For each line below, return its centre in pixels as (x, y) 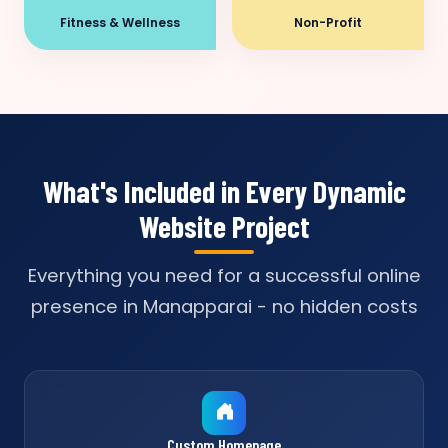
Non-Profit (328, 22)
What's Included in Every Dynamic (224, 191)
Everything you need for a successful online (224, 275)
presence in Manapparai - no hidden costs (224, 306)
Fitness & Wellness (120, 22)
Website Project (224, 226)
